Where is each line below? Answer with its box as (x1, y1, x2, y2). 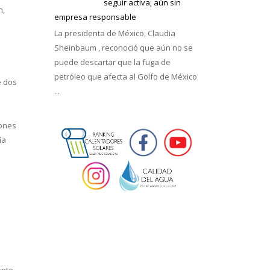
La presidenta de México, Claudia (54, 27, 175, 39)
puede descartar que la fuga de (54, 56, 171, 67)
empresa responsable (54, 11, 136, 23)
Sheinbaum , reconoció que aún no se (54, 42, 193, 53)
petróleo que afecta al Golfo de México (54, 71, 197, 82)
